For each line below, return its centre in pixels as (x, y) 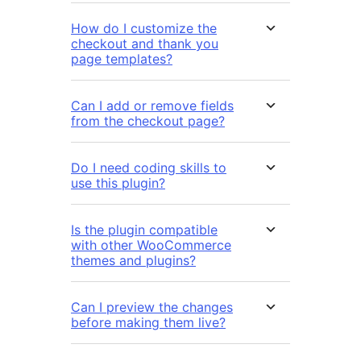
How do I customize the (144, 28)
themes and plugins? (133, 260)
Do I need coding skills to (149, 167)
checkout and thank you (145, 43)
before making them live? (148, 322)
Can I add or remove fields (152, 105)
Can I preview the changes (152, 307)
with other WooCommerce (151, 245)
